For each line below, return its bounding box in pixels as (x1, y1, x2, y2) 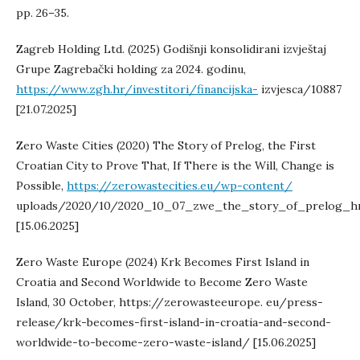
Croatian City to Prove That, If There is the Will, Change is (16, 158, 334, 173)
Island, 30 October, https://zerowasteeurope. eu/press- (16, 295, 323, 309)
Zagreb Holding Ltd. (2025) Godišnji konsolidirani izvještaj (16, 42, 326, 56)
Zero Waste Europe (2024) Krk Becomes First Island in (16, 255, 309, 269)
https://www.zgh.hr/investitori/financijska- (16, 82, 258, 96)
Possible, (16, 178, 67, 193)
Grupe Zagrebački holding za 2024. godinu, (16, 62, 246, 76)
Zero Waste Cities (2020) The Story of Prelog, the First (16, 138, 316, 153)
